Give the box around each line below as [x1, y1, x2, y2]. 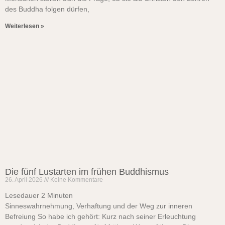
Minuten [47, 191, 73, 199]
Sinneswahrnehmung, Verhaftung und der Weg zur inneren [5, 202, 192, 210]
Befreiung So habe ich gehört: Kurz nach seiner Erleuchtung [5, 212, 196, 220]
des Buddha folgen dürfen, [5, 5, 89, 13]
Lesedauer [5, 191, 39, 199]
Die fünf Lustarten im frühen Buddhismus [5, 167, 169, 177]
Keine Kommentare [49, 176, 103, 183]
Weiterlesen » [5, 23, 44, 30]
